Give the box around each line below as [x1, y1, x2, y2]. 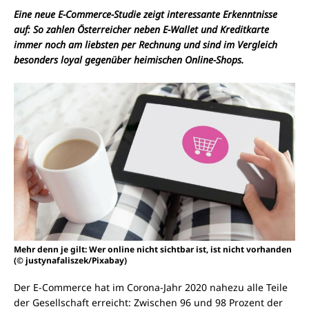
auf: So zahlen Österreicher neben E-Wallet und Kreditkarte [14, 23, 269, 36]
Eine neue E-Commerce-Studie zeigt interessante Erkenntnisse [14, 8, 277, 21]
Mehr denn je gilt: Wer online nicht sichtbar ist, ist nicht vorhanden [14, 243, 292, 256]
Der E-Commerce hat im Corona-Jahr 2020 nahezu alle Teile [14, 281, 288, 295]
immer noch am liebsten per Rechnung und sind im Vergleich [14, 38, 277, 51]
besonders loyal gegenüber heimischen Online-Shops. [14, 53, 244, 66]
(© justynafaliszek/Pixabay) [14, 255, 127, 267]
